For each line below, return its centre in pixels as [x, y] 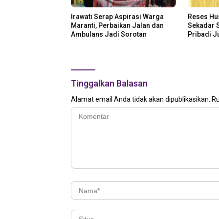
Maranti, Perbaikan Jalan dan [117, 25]
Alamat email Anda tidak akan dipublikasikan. [141, 99]
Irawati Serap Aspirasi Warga [117, 16]
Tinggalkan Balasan [109, 83]
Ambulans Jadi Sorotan [109, 34]
